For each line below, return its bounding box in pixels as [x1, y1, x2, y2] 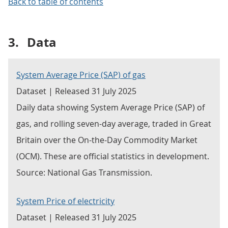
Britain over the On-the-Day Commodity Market [16, 134, 197, 146]
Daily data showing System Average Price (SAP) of [16, 102, 205, 113]
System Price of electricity [16, 195, 115, 207]
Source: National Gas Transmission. [16, 167, 152, 178]
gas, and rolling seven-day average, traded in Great [16, 118, 211, 129]
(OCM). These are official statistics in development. [16, 151, 209, 162]
